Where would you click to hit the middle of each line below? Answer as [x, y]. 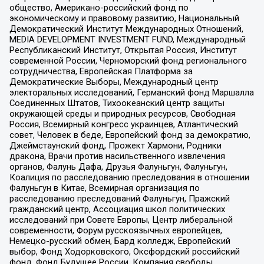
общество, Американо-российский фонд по [99, 7]
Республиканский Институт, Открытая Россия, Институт [123, 50]
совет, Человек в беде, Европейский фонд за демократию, [130, 135]
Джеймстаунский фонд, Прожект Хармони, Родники [115, 145]
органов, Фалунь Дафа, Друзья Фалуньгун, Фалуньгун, [118, 166]
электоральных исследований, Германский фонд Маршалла [131, 92]
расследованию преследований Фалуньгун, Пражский [119, 198]
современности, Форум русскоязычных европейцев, [115, 230]
